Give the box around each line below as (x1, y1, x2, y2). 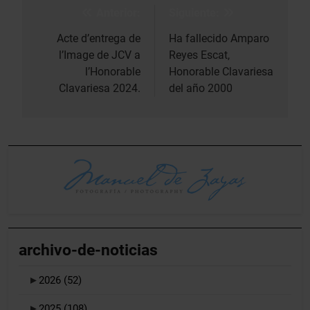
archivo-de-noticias (19, 239, 158, 259)
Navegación (35, 6, 124, 26)
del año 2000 (169, 81, 232, 95)
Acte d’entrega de (57, 31, 140, 45)
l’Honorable (85, 64, 140, 78)
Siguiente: (169, 6, 219, 19)
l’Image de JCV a (59, 48, 140, 62)
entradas (35, 56, 101, 76)
